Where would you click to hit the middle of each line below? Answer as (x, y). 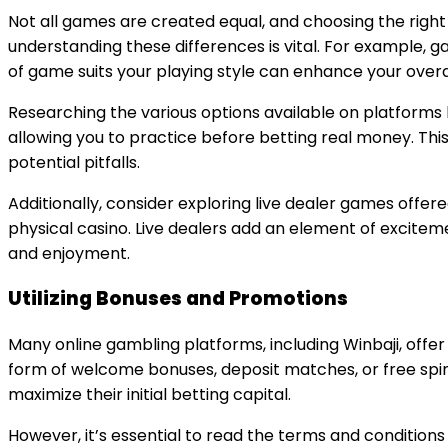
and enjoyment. (69, 253)
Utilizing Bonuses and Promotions (178, 299)
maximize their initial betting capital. (149, 394)
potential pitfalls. (74, 162)
